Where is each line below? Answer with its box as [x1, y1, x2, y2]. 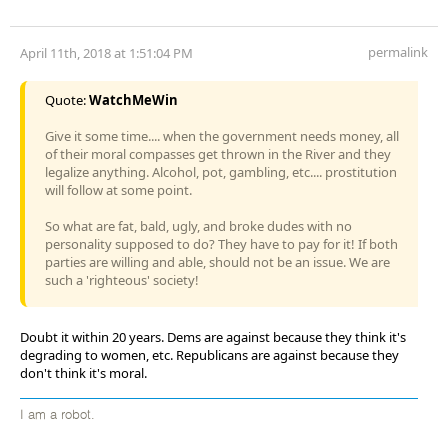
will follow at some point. [45, 180, 192, 199]
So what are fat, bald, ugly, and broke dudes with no [45, 216, 352, 235]
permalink [368, 42, 428, 61]
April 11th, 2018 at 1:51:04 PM [20, 43, 193, 62]
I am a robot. [20, 408, 95, 422]
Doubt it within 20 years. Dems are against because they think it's [20, 327, 406, 346]
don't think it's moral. [20, 363, 147, 382]
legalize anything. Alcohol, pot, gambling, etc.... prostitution [45, 162, 397, 181]
